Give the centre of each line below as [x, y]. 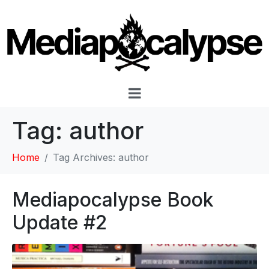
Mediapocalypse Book [113, 199]
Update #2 [59, 222]
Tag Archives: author [101, 157]
